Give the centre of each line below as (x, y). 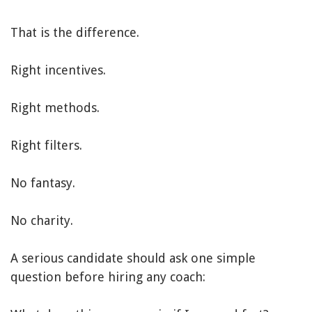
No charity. (42, 221)
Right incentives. (58, 70)
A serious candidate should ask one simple (133, 258)
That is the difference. (75, 33)
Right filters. (46, 146)
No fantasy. (43, 183)
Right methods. (55, 108)
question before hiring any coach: (108, 277)
